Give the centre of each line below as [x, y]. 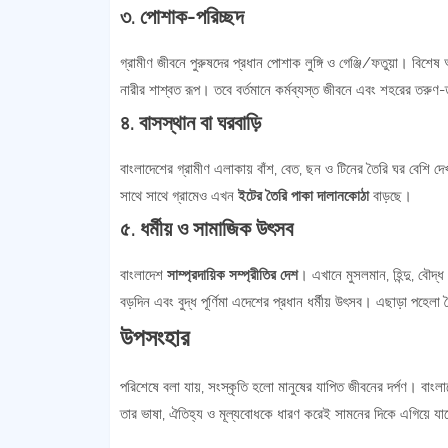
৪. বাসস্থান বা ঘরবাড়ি [190, 122]
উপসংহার [154, 337]
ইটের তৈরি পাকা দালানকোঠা [303, 196]
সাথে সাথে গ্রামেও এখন [178, 196]
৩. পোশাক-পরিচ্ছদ [181, 16]
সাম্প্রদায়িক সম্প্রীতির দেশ [232, 275]
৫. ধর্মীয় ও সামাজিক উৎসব [206, 228]
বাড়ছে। [390, 196]
